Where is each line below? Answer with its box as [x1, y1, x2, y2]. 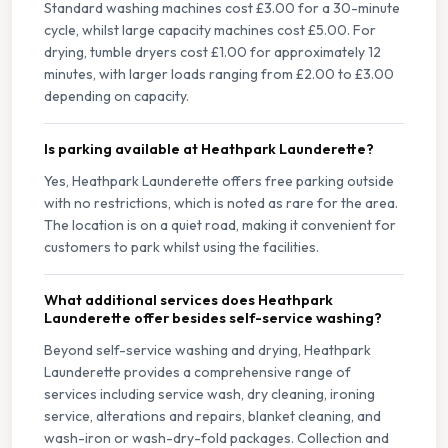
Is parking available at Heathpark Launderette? [44, 140, 374, 159]
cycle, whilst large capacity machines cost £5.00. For [44, 21, 376, 40]
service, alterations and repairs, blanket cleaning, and [44, 407, 381, 426]
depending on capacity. [44, 87, 189, 106]
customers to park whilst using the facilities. [44, 238, 319, 257]
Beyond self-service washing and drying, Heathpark [44, 341, 371, 360]
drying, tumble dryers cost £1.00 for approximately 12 [44, 43, 381, 62]
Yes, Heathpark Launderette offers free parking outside [44, 172, 394, 191]
